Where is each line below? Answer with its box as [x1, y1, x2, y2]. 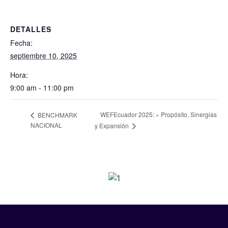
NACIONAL [31, 121, 62, 130]
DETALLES [10, 24, 51, 35]
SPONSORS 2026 [58, 154, 170, 175]
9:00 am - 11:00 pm [10, 82, 74, 93]
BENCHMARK [36, 110, 77, 119]
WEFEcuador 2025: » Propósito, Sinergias [100, 110, 217, 119]
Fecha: [10, 38, 33, 48]
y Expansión [94, 121, 130, 130]
